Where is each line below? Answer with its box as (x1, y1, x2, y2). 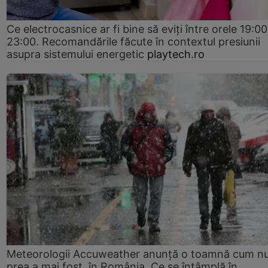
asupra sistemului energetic (7, 48, 144, 61)
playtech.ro (147, 48, 205, 61)
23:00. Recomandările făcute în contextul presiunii (7, 35, 260, 48)
